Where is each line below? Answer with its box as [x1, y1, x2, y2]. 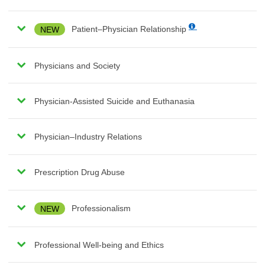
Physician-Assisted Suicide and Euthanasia [34, 96, 195, 106]
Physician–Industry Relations [34, 132, 142, 141]
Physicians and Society [34, 60, 120, 70]
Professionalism [69, 203, 131, 214]
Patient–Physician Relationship [69, 24, 189, 34]
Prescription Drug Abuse [34, 167, 125, 177]
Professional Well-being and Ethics [34, 240, 164, 250]
